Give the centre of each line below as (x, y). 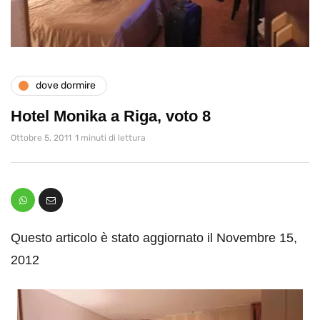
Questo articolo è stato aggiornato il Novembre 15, (154, 237)
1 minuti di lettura (110, 137)
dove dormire (66, 85)
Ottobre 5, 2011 (41, 137)
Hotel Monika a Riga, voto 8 (111, 116)
